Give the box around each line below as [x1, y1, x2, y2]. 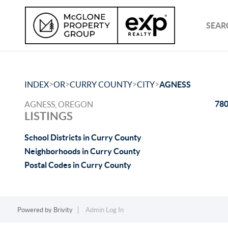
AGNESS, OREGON [24, 100, 93, 109]
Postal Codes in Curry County [24, 160, 131, 169]
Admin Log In [85, 206, 124, 214]
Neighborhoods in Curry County [24, 147, 140, 156]
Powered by [17, 206, 53, 214]
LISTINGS [24, 109, 73, 122]
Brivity [53, 206, 73, 214]
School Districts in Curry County [24, 133, 141, 142]
